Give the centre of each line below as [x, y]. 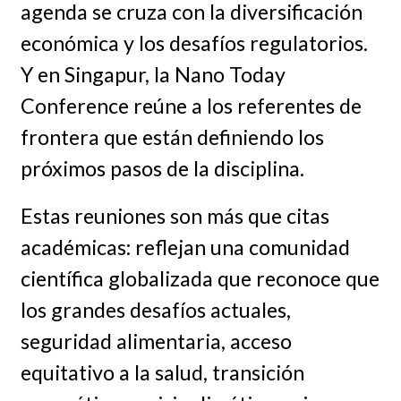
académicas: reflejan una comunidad [185, 247]
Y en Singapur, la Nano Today [153, 74]
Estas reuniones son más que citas [175, 215]
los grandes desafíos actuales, [155, 309]
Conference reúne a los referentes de [191, 105]
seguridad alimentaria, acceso [156, 341]
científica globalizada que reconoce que [200, 278]
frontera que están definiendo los [172, 137]
